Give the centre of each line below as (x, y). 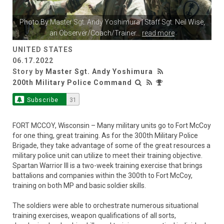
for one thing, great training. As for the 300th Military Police (105, 136)
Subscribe (42, 100)
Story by (29, 72)
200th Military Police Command (72, 83)
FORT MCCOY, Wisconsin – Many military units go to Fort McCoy (112, 126)
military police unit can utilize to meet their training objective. (107, 156)
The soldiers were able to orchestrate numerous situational (105, 206)
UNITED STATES (43, 50)
